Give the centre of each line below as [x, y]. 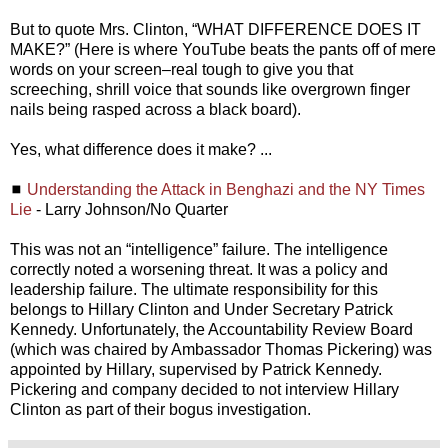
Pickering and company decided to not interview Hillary [204, 390]
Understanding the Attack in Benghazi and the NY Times [226, 190]
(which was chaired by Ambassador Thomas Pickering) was [221, 350]
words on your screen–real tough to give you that [181, 70]
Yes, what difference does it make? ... [141, 150]
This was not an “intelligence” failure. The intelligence [199, 250]
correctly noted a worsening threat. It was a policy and [199, 270]
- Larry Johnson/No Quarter [130, 210]
